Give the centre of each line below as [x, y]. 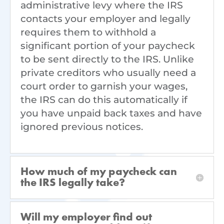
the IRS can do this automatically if [104, 100]
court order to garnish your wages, [104, 86]
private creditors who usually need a [108, 73]
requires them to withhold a [88, 32]
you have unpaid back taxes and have [111, 113]
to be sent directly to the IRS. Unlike [107, 59]
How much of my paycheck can [99, 172]
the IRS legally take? [73, 183]
